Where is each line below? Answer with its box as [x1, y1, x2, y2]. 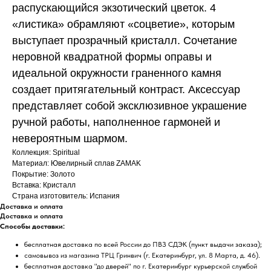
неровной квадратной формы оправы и [12, 50, 212, 63]
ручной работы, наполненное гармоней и [12, 116, 220, 128]
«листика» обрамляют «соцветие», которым [12, 18, 235, 30]
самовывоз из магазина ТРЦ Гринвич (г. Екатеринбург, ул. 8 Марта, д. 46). [24, 250, 260, 260]
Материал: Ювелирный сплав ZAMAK [12, 158, 141, 168]
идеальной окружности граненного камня [12, 67, 221, 79]
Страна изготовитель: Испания [12, 191, 120, 200]
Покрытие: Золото [12, 169, 75, 178]
